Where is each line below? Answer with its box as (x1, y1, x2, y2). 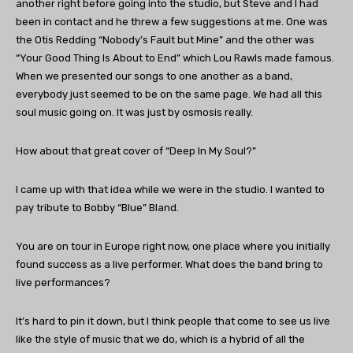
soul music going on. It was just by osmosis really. (16, 106, 253, 119)
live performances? (16, 277, 110, 289)
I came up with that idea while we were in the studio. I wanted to (16, 184, 325, 196)
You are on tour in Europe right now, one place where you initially (16, 240, 330, 253)
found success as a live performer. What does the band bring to (16, 258, 323, 271)
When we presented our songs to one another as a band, (16, 70, 292, 83)
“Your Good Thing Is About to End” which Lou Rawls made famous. (16, 52, 334, 65)
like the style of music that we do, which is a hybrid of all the (16, 333, 305, 346)
